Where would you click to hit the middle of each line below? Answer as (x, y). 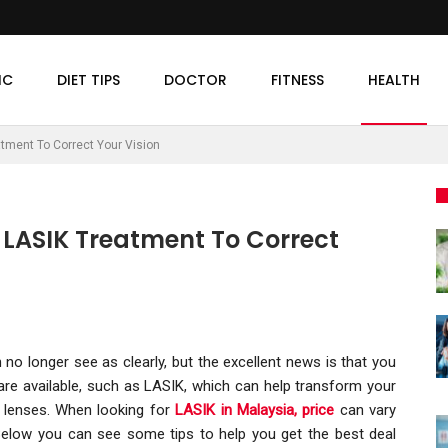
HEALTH (394, 80)
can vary (365, 409)
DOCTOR (196, 80)
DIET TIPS (89, 80)
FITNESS (298, 80)
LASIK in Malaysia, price (255, 409)
